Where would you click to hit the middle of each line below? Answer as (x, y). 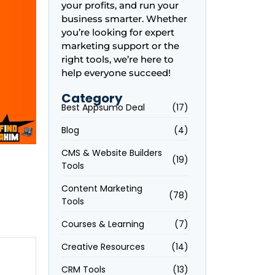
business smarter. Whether (124, 19)
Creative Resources (103, 247)
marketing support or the (120, 46)
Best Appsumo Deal (103, 107)
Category (92, 98)
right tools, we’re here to (117, 59)
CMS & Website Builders (111, 153)
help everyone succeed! (116, 73)
